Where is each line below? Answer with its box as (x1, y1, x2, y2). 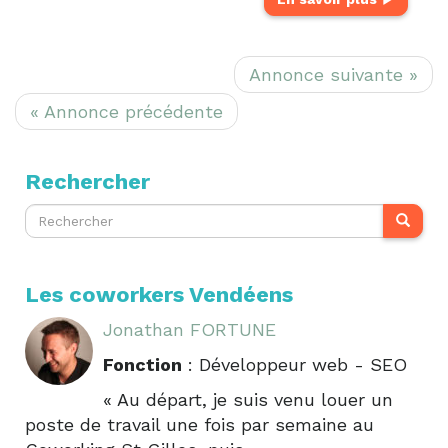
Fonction (103, 353, 182, 375)
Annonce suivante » (249, 63, 418, 85)
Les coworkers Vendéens (25, 281, 293, 307)
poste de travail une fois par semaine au (25, 413, 374, 435)
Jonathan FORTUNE (103, 318, 276, 340)
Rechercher (25, 168, 150, 194)
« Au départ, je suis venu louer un (103, 388, 393, 410)
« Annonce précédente (30, 100, 223, 122)
